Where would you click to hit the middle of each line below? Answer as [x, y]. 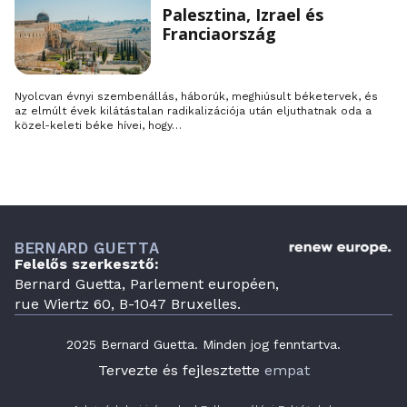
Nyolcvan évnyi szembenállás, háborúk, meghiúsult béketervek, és [196, 96]
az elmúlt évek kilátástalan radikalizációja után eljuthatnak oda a [193, 110]
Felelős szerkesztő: [87, 263]
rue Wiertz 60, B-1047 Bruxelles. [128, 303]
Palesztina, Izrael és [243, 14]
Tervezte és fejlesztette [181, 370]
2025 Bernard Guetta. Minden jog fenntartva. [203, 344]
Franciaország [219, 33]
